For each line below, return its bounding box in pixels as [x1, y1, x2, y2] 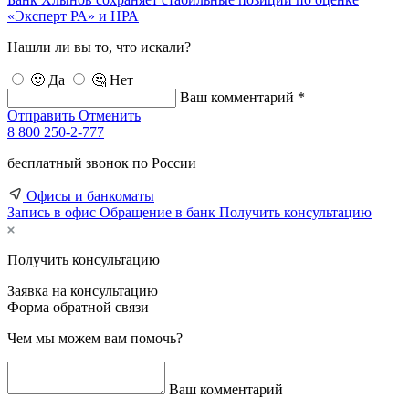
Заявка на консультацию [7, 283, 158, 299]
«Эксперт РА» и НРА [7, 8, 139, 25]
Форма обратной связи [7, 299, 149, 316]
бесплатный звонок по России [7, 155, 196, 172]
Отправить [7, 108, 75, 124]
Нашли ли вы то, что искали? [7, 39, 191, 56]
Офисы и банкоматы [26, 188, 154, 204]
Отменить [79, 108, 141, 124]
